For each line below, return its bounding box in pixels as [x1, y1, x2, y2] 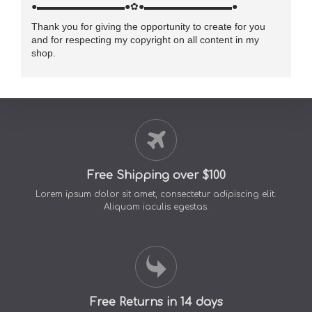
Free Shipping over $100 [86, 169, 226, 182]
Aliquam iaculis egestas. [103, 201, 209, 212]
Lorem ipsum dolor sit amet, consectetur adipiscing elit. [36, 189, 276, 199]
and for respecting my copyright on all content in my [31, 33, 259, 45]
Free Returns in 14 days [89, 295, 223, 309]
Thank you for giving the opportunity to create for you [31, 20, 265, 32]
